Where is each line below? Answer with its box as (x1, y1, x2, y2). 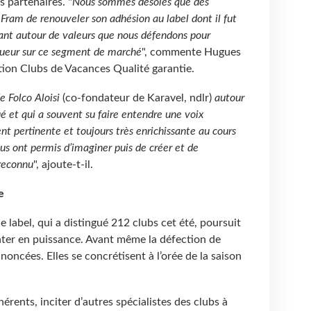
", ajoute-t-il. (33, 159, 93, 171)
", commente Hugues (141, 47, 241, 58)
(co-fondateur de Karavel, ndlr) (59, 92, 215, 104)
